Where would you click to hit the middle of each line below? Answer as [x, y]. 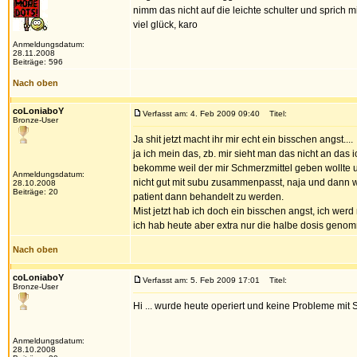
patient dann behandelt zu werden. [208, 197]
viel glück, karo [165, 25]
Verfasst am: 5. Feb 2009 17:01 [201, 280]
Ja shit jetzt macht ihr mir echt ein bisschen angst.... [243, 139]
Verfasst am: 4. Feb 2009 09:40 [201, 114]
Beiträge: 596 [38, 62]
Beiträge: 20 [35, 192]
